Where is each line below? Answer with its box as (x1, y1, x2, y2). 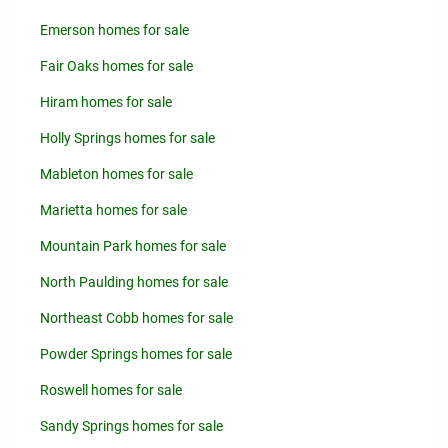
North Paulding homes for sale (40, 274, 228, 290)
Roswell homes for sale (40, 382, 182, 398)
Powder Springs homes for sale (40, 346, 232, 362)
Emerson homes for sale (40, 22, 189, 38)
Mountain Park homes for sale (40, 238, 226, 254)
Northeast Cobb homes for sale (40, 310, 233, 326)
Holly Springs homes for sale (40, 130, 215, 146)
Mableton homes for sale (40, 166, 193, 182)
